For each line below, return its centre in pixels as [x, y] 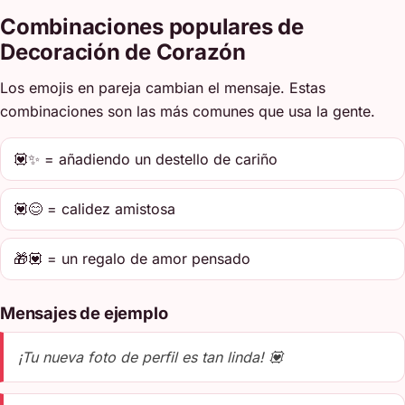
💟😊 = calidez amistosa [95, 209]
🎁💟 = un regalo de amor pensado [132, 259]
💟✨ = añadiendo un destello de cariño [146, 159]
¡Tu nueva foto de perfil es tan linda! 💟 [151, 357]
